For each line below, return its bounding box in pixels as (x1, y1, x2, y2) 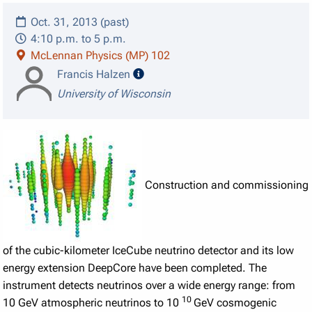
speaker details (143, 67, 217, 81)
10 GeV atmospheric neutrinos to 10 (3, 295, 182, 309)
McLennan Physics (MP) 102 (28, 49, 171, 63)
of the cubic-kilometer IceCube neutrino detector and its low (3, 243, 295, 257)
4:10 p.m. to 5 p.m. (28, 32, 127, 46)
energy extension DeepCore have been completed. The (3, 260, 267, 274)
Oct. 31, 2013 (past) (28, 15, 130, 29)
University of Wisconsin (56, 86, 171, 100)
